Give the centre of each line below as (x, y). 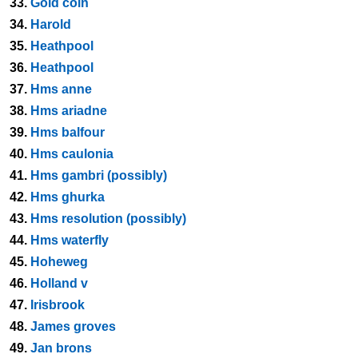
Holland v (59, 283)
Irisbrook (58, 305)
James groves (73, 326)
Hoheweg (59, 262)
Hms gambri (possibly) (99, 175)
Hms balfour (68, 132)
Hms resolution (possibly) (108, 219)
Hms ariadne (69, 111)
